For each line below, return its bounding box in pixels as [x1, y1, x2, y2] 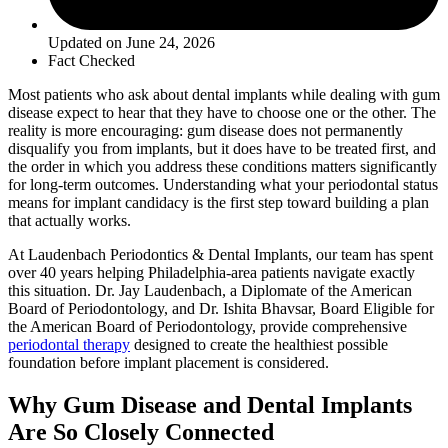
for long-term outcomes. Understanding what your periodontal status [8, 176, 438, 194]
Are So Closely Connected [8, 418, 274, 445]
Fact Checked [48, 52, 135, 70]
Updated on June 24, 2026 [48, 34, 215, 52]
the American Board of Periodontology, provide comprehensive [8, 318, 407, 336]
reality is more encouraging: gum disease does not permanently [8, 122, 403, 140]
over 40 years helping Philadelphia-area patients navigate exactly [8, 264, 415, 282]
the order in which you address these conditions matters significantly [8, 158, 437, 176]
